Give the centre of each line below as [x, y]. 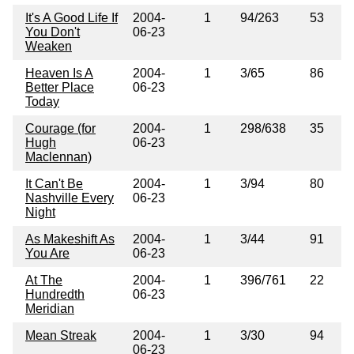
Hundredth [55, 294]
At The [44, 280]
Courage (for [60, 128]
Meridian [50, 308]
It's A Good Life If [72, 17]
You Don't [53, 32]
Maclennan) [58, 156]
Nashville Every [70, 198]
